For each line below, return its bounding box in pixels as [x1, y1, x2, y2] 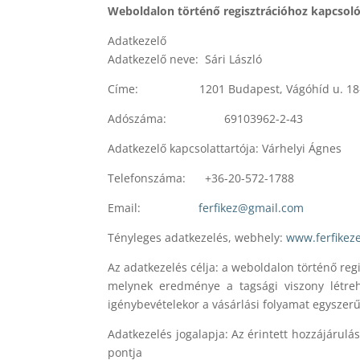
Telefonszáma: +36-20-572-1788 [108, 170, 295, 186]
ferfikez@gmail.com [198, 199, 305, 215]
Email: [108, 199, 199, 215]
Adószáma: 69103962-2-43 [108, 110, 304, 126]
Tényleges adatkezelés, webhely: [108, 229, 287, 245]
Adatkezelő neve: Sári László [108, 51, 263, 67]
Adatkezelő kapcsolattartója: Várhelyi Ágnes [108, 140, 342, 156]
